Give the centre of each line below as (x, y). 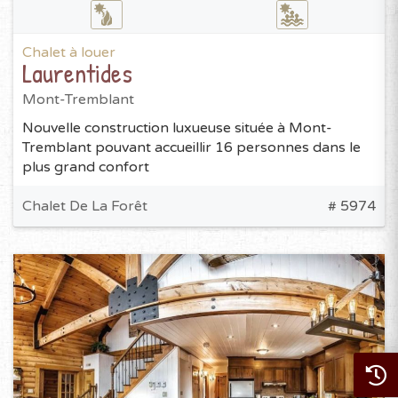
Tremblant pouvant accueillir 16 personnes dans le (191, 148)
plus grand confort (86, 167)
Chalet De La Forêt (85, 207)
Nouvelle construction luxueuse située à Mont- (177, 128)
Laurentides (77, 73)
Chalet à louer (69, 53)
